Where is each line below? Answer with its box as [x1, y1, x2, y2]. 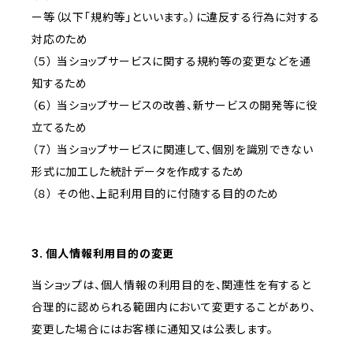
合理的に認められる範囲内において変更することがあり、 [32, 300, 316, 314]
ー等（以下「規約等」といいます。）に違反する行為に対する [32, 10, 320, 24]
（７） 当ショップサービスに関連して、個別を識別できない [32, 143, 314, 157]
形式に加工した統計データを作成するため [32, 165, 245, 179]
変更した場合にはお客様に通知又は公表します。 [32, 322, 273, 336]
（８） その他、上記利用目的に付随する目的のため [32, 187, 280, 201]
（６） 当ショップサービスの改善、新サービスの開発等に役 [32, 98, 318, 113]
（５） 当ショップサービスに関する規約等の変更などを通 [32, 54, 311, 69]
